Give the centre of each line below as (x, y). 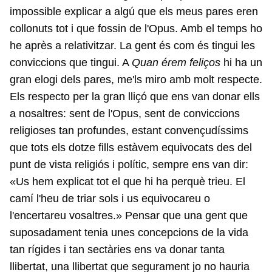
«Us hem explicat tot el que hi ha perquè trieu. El (127, 182)
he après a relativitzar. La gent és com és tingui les (132, 46)
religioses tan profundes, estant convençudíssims (129, 131)
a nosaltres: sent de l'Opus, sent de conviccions (125, 114)
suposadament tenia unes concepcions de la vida (129, 233)
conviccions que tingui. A (71, 63)
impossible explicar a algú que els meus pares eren (134, 12)
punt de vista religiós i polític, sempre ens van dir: (129, 165)
